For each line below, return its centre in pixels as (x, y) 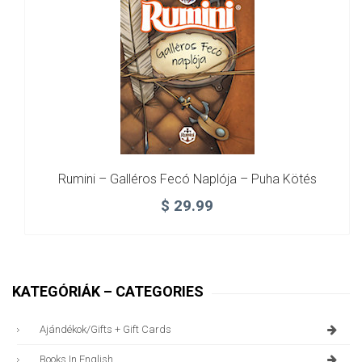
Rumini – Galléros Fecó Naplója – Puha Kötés (187, 179)
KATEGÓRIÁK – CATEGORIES (108, 292)
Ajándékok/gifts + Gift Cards (105, 330)
